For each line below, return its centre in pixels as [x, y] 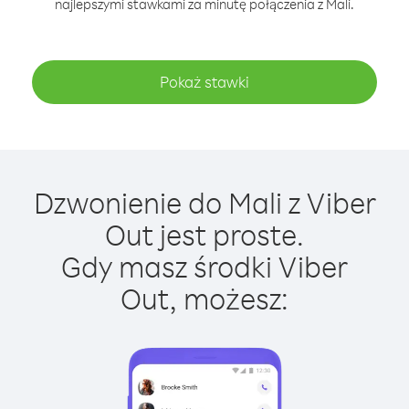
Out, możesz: [204, 298]
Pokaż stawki [204, 82]
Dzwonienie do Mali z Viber [204, 202]
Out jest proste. [204, 234]
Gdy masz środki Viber [204, 266]
